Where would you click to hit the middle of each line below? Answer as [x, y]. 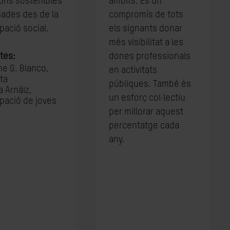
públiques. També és [150, 84]
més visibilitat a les [146, 43]
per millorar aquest [146, 112]
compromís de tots [146, 15]
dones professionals [150, 56]
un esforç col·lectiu [147, 98]
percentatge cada [144, 126]
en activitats [133, 70]
